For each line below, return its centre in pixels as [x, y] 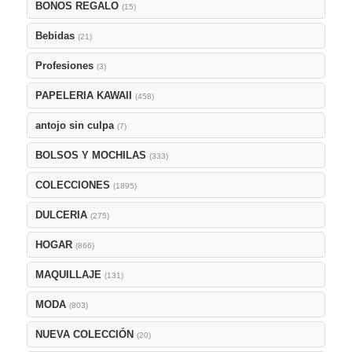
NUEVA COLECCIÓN [85, 335]
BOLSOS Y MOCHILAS [91, 156]
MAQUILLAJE [69, 275]
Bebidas [55, 36]
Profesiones [65, 66]
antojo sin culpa [75, 126]
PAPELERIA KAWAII [84, 96]
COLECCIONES [73, 185]
